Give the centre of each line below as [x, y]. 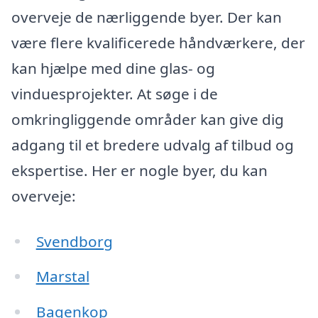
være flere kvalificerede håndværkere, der [158, 42]
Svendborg [74, 241]
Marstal [62, 276]
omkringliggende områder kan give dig [148, 119]
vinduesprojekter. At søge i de [115, 93]
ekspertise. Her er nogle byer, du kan [139, 170]
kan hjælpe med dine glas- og [113, 68]
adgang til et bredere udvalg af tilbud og [153, 144]
